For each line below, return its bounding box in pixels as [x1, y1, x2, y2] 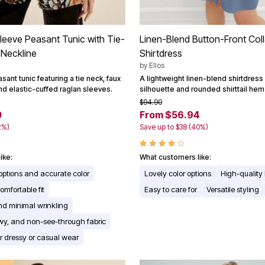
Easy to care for [144, 185, 197, 195]
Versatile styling [206, 185, 259, 195]
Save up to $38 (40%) [140, 122, 208, 132]
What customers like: [140, 153, 211, 162]
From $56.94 [140, 109, 200, 121]
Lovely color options [144, 169, 211, 179]
